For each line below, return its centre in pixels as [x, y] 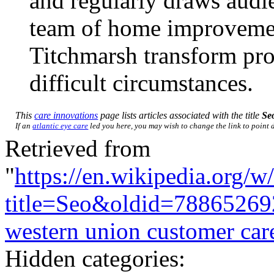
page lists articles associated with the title [180, 115]
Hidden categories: [95, 258]
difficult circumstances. [141, 83]
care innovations [66, 115]
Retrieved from [78, 148]
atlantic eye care [61, 125]
